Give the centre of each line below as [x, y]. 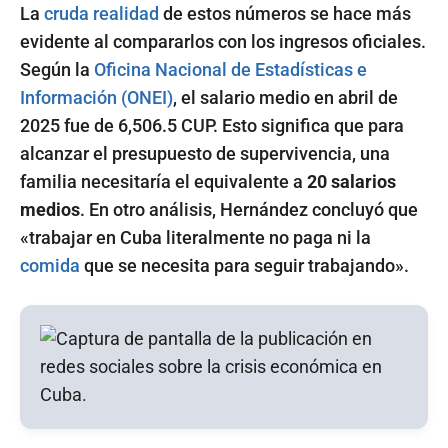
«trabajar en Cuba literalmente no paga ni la [195, 237]
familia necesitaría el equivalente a [163, 181]
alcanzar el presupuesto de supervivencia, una [205, 153]
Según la [57, 69]
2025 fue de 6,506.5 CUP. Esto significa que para [212, 125]
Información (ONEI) [96, 97]
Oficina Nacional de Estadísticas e [230, 69]
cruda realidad [101, 13]
